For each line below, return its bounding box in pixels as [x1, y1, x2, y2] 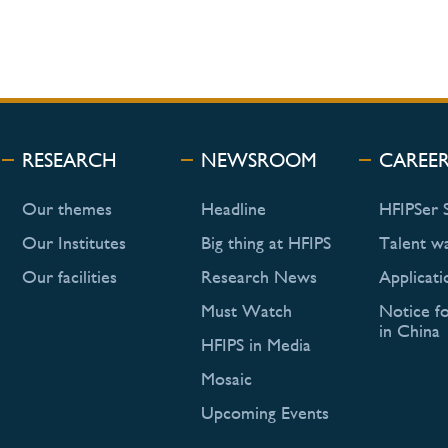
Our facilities [22, 265, 118, 287]
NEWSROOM [200, 147, 317, 172]
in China [378, 319, 440, 341]
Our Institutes [22, 231, 127, 253]
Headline [200, 197, 266, 219]
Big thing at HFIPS [200, 231, 331, 253]
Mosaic [200, 367, 252, 389]
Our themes [22, 197, 113, 219]
